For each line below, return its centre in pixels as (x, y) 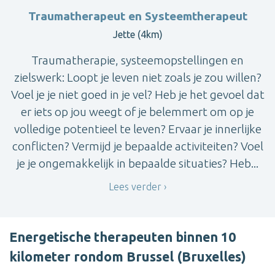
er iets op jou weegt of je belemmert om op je (137, 112)
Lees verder (135, 186)
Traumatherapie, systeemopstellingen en (137, 60)
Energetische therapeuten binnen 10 (122, 237)
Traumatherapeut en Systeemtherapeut (137, 16)
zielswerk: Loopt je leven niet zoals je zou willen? (137, 78)
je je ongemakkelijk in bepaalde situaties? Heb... (137, 164)
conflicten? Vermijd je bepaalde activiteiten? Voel (137, 146)
